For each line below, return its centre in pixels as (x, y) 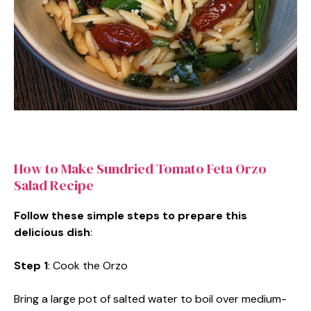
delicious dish (52, 232)
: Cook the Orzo (88, 265)
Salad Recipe (54, 185)
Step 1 (31, 265)
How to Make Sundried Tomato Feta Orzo (140, 168)
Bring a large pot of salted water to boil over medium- (150, 299)
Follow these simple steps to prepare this (131, 215)
